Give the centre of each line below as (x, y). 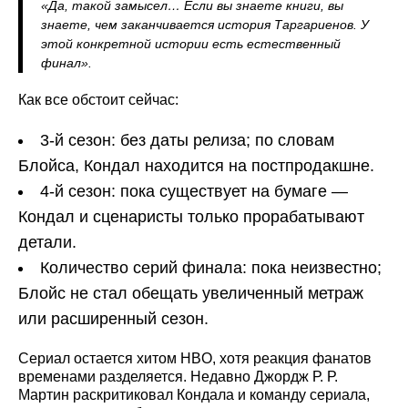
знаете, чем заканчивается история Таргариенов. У (205, 24)
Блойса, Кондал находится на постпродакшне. (196, 165)
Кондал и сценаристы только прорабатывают (191, 216)
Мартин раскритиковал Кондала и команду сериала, (194, 394)
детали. (47, 242)
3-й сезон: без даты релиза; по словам (187, 140)
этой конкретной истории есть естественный (191, 43)
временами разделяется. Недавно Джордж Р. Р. (178, 376)
